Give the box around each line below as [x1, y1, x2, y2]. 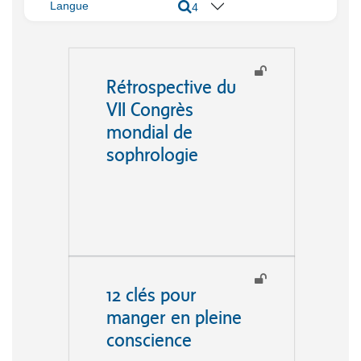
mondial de [106, 121, 193, 143]
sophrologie [106, 143, 198, 166]
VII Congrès [106, 98, 193, 121]
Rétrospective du [106, 76, 236, 98]
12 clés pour [106, 284, 197, 306]
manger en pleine [106, 306, 242, 329]
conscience [106, 329, 192, 351]
